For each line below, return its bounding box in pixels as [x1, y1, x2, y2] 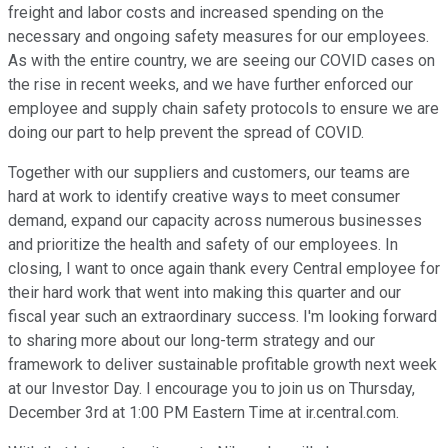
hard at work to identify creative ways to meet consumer [8, 187, 400, 207]
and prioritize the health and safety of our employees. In [8, 235, 398, 255]
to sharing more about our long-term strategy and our [8, 331, 375, 351]
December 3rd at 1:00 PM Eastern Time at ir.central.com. [8, 403, 399, 423]
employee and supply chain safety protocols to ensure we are [8, 99, 439, 119]
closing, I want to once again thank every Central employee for [8, 259, 440, 279]
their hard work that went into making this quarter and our [8, 283, 401, 303]
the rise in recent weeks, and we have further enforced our [8, 75, 413, 95]
